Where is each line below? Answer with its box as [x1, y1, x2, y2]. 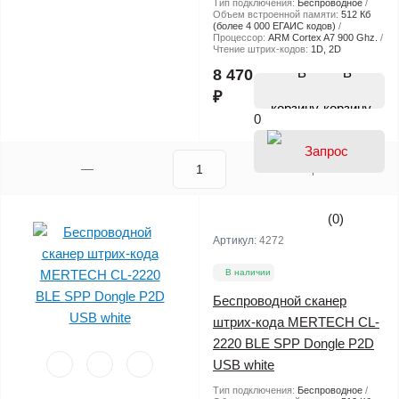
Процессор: [213, 31, 268, 43]
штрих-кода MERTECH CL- [213, 314, 379, 330]
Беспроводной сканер [213, 293, 346, 309]
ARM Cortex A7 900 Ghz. [268, 31, 378, 43]
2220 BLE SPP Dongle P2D [213, 336, 374, 352]
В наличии [225, 267, 271, 278]
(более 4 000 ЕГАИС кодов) [213, 20, 336, 31]
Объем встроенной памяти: [213, 8, 341, 20]
